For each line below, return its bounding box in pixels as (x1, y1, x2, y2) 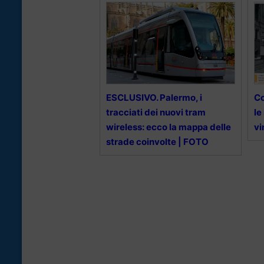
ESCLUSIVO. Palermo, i (106, 92, 202, 104)
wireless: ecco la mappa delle (106, 121, 231, 133)
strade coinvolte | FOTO (106, 136, 209, 148)
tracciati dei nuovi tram (106, 107, 206, 118)
